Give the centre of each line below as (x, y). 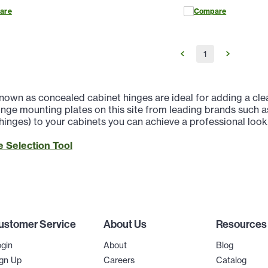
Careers (119, 260)
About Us (125, 224)
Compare (210, 11)
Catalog (231, 260)
